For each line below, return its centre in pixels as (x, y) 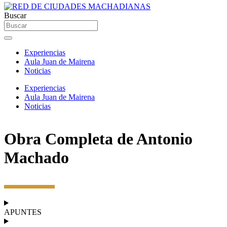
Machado (36, 158)
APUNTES (23, 212)
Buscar (15, 15)
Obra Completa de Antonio (98, 139)
